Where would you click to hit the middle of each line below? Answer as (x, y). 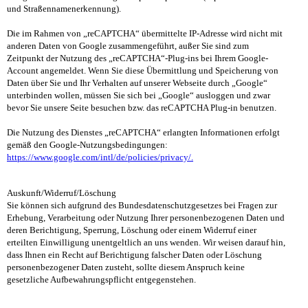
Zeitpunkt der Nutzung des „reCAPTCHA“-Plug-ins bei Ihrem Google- (137, 58)
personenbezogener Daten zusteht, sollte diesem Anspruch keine (126, 267)
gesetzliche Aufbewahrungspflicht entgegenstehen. (101, 280)
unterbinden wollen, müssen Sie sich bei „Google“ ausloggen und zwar (139, 96)
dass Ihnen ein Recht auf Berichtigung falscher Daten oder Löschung (134, 255)
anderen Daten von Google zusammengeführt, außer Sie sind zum (128, 46)
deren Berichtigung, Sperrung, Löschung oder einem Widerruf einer (132, 230)
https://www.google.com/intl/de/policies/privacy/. (100, 157)
